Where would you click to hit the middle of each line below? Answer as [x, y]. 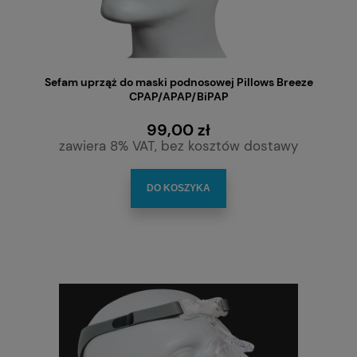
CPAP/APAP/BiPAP [178, 96]
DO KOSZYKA [178, 188]
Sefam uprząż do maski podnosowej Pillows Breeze [178, 82]
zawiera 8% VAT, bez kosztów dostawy [178, 146]
